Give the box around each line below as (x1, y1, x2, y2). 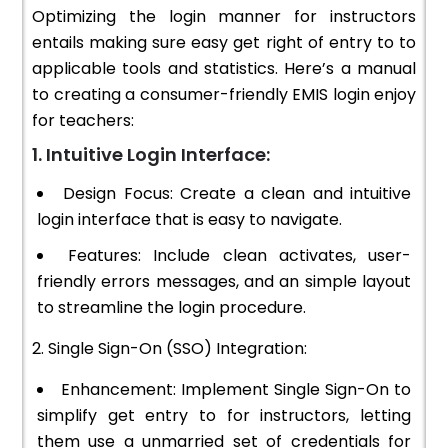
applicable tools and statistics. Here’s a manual (32, 57, 416, 81)
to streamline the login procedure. (37, 296, 306, 320)
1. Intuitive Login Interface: (32, 142, 270, 168)
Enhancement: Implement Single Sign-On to (61, 378, 411, 402)
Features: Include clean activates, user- (68, 244, 412, 268)
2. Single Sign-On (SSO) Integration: (32, 337, 307, 361)
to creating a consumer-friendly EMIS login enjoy (32, 83, 416, 107)
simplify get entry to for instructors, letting (37, 404, 411, 428)
